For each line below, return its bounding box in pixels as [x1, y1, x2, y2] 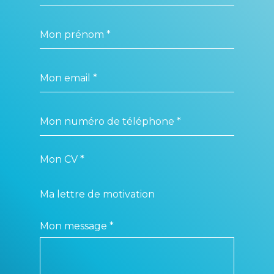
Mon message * [40, 220, 114, 232]
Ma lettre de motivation [40, 188, 155, 200]
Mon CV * [40, 153, 85, 165]
